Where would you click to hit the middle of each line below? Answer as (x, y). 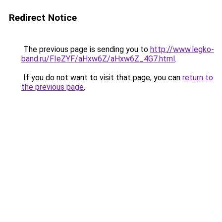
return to (198, 78)
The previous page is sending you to (86, 49)
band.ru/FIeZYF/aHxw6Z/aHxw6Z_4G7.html (98, 59)
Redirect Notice (43, 18)
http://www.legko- (182, 49)
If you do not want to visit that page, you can (102, 78)
